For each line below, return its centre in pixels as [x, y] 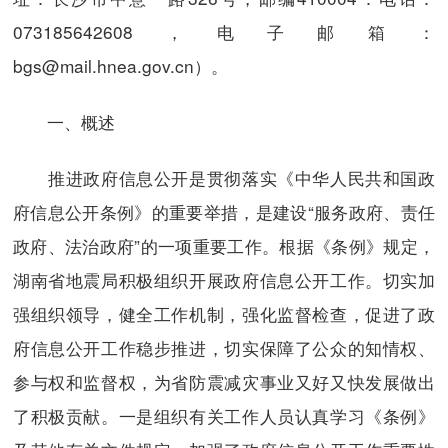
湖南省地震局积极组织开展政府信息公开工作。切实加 [224, 279]
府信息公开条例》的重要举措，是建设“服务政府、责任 [224, 211]
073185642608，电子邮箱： [224, 32]
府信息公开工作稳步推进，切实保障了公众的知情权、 [224, 347]
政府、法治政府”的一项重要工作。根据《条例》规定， [224, 245]
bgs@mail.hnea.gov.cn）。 [120, 66]
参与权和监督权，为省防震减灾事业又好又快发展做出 [224, 381]
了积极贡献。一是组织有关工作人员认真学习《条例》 [224, 415]
